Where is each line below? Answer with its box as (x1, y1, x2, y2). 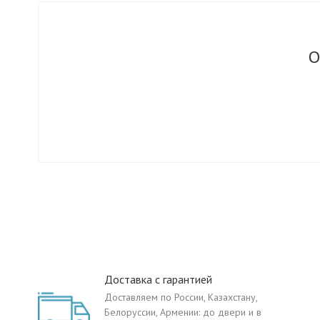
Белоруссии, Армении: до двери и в (104, 306, 261, 319)
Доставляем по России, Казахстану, (104, 291, 257, 304)
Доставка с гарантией (104, 272, 212, 286)
